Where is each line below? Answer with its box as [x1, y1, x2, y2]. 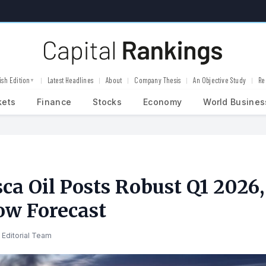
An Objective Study [193, 75, 246, 85]
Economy [143, 96, 182, 107]
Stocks [93, 96, 122, 107]
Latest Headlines [47, 75, 93, 85]
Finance [37, 96, 72, 107]
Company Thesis [134, 75, 181, 85]
